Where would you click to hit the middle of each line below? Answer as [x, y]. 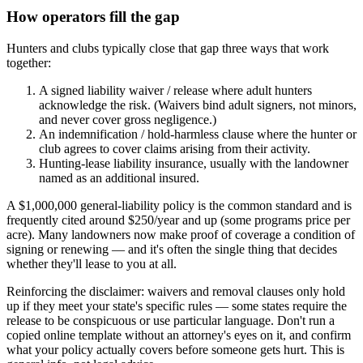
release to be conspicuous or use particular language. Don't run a [171, 320]
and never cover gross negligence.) [128, 120]
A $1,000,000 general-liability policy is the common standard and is [179, 205]
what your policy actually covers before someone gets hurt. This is [175, 350]
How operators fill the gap [93, 17]
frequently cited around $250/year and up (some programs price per [178, 220]
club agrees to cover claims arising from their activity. [175, 149]
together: [29, 63]
